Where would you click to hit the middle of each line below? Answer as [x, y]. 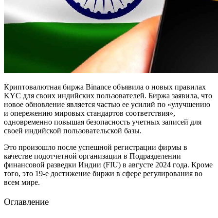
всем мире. [22, 182]
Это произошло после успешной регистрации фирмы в [96, 147]
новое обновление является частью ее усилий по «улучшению [107, 105]
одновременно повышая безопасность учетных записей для [103, 122]
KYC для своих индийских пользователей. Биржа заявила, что [108, 96]
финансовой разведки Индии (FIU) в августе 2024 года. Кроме [108, 165]
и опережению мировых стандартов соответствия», [90, 113]
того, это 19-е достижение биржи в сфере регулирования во [103, 174]
